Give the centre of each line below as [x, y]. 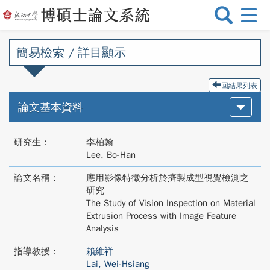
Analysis [102, 228]
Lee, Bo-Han [111, 155]
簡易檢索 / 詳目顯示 [71, 53]
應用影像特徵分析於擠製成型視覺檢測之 [168, 178]
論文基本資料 [51, 107]
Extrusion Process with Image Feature [161, 216]
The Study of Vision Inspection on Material [171, 203]
